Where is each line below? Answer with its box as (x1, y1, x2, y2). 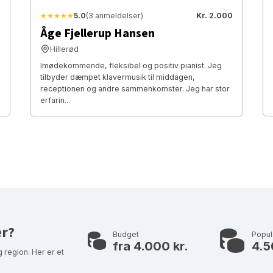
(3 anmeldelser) (85, 10, 143, 20)
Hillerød (49, 44, 79, 54)
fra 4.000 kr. (113, 239, 188, 254)
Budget (113, 230, 139, 239)
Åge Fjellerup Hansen (40, 24, 155, 42)
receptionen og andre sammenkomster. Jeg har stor (40, 83, 230, 93)
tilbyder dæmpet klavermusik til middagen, (40, 72, 195, 82)
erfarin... (40, 95, 70, 105)
